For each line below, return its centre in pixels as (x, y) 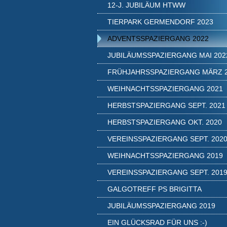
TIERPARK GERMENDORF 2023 (160, 22)
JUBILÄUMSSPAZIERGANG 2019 (161, 206)
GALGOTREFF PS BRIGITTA (155, 189)
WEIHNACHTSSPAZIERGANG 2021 (165, 89)
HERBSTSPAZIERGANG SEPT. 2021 (166, 105)
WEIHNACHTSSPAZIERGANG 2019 (165, 156)
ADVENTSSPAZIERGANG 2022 (158, 39)
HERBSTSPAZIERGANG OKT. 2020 (165, 122)
